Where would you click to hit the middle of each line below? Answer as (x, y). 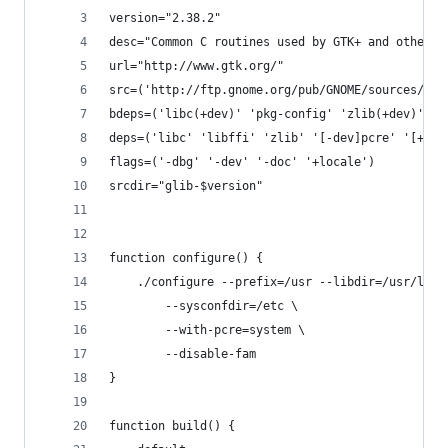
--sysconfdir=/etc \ (231, 306)
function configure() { (186, 258)
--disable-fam (210, 354)
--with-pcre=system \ (235, 330)
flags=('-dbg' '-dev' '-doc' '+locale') (242, 162)
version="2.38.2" (165, 18)
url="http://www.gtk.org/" (196, 66)
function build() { (172, 426)
